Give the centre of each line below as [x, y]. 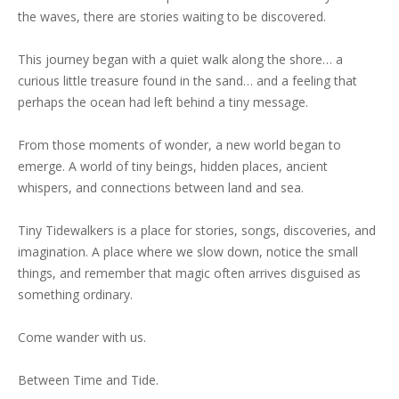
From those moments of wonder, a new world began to [179, 145]
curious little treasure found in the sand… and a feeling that [187, 81]
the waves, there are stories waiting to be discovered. [172, 16]
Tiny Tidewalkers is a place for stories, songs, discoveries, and [197, 230]
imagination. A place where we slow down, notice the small [188, 252]
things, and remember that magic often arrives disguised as [189, 273]
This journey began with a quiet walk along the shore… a [180, 59]
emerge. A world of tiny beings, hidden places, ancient [173, 166]
